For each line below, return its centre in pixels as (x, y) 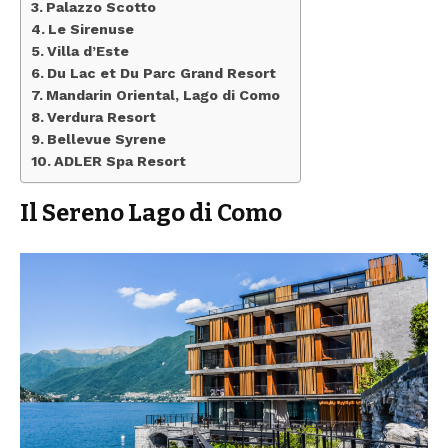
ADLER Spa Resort (119, 160)
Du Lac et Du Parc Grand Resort (161, 72)
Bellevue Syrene (106, 138)
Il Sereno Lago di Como (151, 212)
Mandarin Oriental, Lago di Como (162, 94)
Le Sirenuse (90, 28)
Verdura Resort (101, 116)
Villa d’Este (87, 50)
